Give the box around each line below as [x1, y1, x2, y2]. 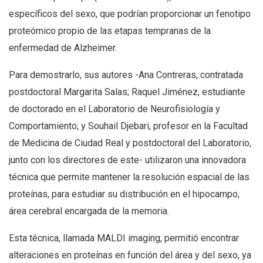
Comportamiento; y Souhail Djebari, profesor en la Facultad [9, 120, 248, 132]
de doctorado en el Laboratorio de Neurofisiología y [9, 103, 220, 115]
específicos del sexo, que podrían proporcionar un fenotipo [9, 8, 251, 20]
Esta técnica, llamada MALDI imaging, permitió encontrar [9, 232, 239, 244]
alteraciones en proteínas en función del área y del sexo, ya [9, 249, 251, 261]
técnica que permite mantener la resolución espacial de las [9, 171, 249, 183]
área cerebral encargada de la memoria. [9, 205, 169, 217]
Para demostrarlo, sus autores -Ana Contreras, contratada [9, 69, 243, 81]
